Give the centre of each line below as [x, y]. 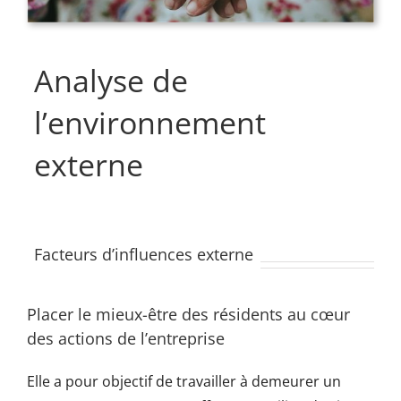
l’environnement [149, 123]
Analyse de [111, 81]
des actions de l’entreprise [125, 338]
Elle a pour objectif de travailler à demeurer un [183, 381]
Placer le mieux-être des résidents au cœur [188, 314]
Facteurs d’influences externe [143, 255]
